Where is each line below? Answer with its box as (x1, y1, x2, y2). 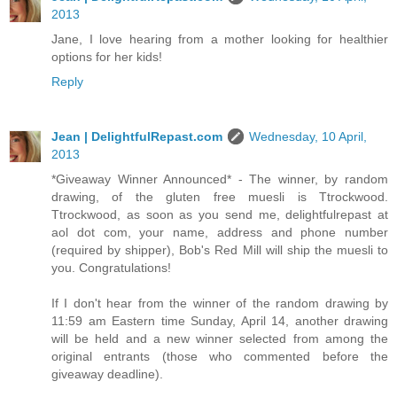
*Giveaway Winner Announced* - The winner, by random (51, 172, 388, 187)
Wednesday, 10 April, (249, 129, 367, 144)
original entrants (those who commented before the (51, 349, 388, 364)
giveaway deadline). (51, 367, 163, 382)
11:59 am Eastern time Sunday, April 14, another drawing (51, 314, 388, 329)
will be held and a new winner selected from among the (51, 331, 388, 346)
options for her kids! (51, 50, 162, 65)
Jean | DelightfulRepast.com (51, 129, 222, 144)
